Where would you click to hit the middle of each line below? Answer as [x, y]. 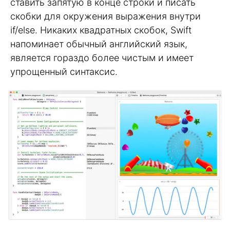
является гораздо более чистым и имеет [102, 58]
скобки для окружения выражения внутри [106, 16]
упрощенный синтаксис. [64, 72]
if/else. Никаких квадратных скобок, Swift [101, 30]
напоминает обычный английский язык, [99, 44]
